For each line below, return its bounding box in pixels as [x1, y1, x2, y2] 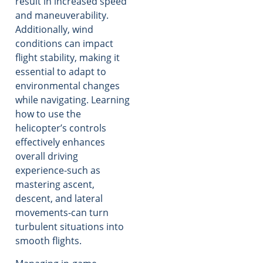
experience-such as [15, 164, 100, 177]
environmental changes [15, 79, 120, 93]
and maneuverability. [15, 9, 109, 22]
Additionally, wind [15, 23, 93, 36]
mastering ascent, [15, 178, 95, 191]
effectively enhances [15, 136, 105, 149]
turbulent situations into [15, 220, 124, 234]
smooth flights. [15, 234, 82, 248]
